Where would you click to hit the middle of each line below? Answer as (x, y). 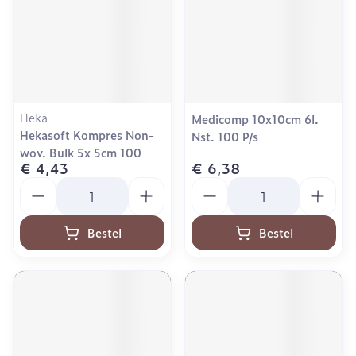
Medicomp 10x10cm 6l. (255, 119)
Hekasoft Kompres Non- (87, 135)
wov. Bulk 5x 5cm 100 (81, 152)
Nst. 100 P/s (225, 136)
